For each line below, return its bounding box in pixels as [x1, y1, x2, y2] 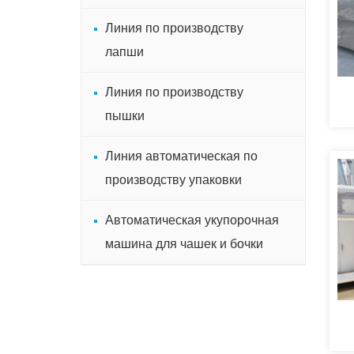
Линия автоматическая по [105, 149, 258, 163]
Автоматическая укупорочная [105, 213, 279, 227]
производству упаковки [105, 173, 242, 186]
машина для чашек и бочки [105, 237, 263, 250]
